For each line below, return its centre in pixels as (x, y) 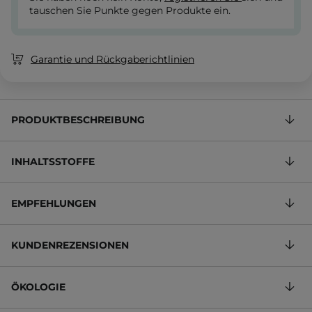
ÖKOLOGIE (38, 287)
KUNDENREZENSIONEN (70, 245)
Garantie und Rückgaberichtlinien (112, 60)
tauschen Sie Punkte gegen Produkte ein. (130, 11)
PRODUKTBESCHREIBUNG (78, 120)
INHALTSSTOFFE (53, 162)
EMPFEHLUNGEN (54, 204)
